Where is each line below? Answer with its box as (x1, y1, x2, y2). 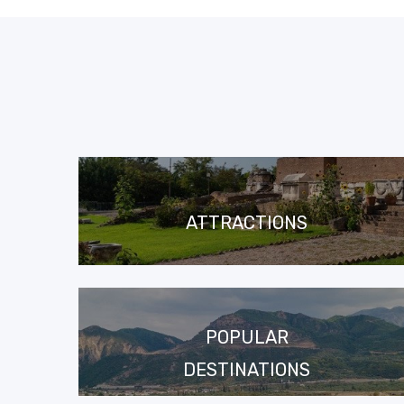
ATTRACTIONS (186, 211, 308, 234)
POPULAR (205, 326, 289, 348)
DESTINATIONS (183, 358, 311, 381)
